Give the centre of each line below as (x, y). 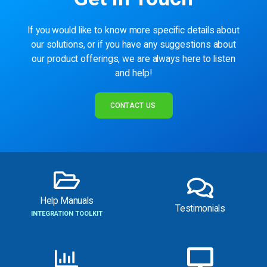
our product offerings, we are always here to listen (133, 59)
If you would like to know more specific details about (133, 30)
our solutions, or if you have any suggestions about (133, 44)
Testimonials (200, 208)
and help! (133, 73)
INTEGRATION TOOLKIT (67, 213)
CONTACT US (133, 105)
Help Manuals (67, 201)
